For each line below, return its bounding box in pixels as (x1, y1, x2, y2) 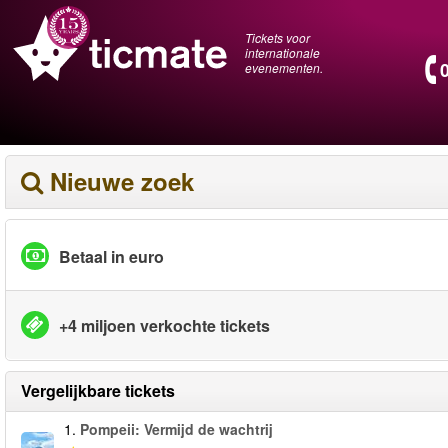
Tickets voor (245, 29, 310, 46)
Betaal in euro (59, 244, 164, 268)
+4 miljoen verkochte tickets (59, 313, 270, 337)
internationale (245, 44, 320, 61)
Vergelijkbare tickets (21, 379, 175, 402)
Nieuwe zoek (50, 164, 194, 198)
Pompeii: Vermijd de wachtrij (80, 419, 273, 439)
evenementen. (245, 59, 323, 76)
